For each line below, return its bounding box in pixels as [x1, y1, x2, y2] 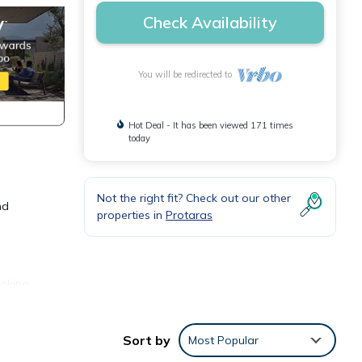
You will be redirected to [137, 69, 237, 80]
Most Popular [188, 332, 259, 347]
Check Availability [143, 12, 277, 32]
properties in [97, 208, 166, 222]
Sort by [123, 331, 170, 348]
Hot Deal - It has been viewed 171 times [128, 120, 294, 131]
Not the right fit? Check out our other [97, 191, 291, 205]
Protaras [166, 208, 213, 222]
